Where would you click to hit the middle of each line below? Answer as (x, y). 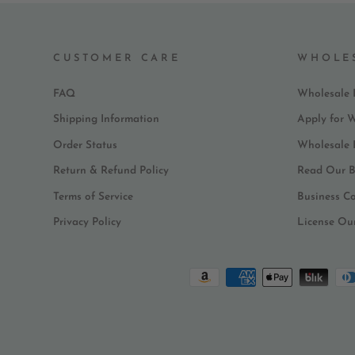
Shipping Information (106, 120)
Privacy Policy (87, 222)
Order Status (85, 145)
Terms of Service (93, 197)
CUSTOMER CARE (117, 58)
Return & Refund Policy (111, 171)
